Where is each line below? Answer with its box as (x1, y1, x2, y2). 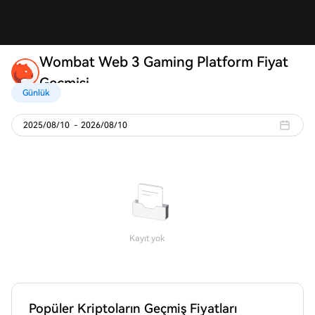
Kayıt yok (129, 233, 165, 243)
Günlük (22, 88, 50, 98)
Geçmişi (39, 75, 89, 91)
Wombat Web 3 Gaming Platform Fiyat (39, 53, 288, 70)
